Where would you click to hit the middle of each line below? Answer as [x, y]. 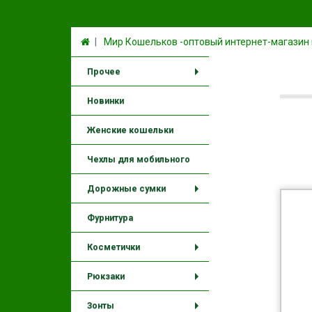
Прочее [104, 71]
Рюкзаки [106, 276]
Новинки [106, 101]
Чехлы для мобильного [139, 159]
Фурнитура [110, 218]
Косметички [114, 247]
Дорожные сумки [126, 188]
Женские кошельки [130, 130]
